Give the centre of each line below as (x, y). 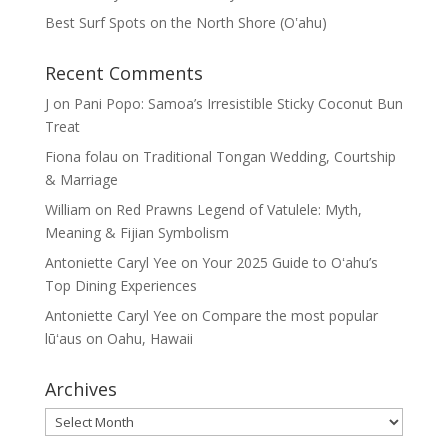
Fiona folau (81, 156)
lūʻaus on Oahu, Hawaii (118, 338)
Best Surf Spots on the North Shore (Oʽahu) (185, 22)
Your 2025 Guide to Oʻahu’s (289, 262)
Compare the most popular (289, 315)
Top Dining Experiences (120, 285)
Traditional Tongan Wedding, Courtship (269, 156)
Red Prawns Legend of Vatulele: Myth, (238, 209)
